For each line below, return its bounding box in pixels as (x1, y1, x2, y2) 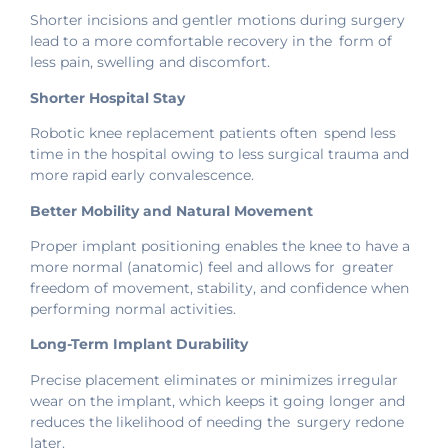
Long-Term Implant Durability (30, 335, 248, 354)
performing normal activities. (30, 299, 236, 318)
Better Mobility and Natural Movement (30, 201, 313, 220)
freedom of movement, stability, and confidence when (30, 278, 409, 297)
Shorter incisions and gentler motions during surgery (30, 11, 405, 30)
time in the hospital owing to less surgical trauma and (30, 145, 409, 164)
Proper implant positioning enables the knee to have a (30, 236, 410, 255)
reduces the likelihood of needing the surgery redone (30, 412, 404, 431)
